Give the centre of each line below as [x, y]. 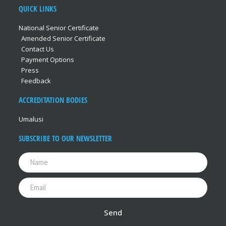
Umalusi [31, 119]
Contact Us [37, 49]
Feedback [36, 80]
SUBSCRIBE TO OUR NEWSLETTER [65, 138]
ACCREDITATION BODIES [53, 100]
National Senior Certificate [59, 27]
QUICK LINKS [37, 8]
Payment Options [47, 59]
